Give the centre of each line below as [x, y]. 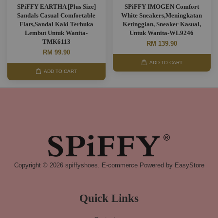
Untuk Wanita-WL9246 [162, 33]
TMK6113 [56, 42]
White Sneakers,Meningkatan [162, 15]
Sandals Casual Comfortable [56, 15]
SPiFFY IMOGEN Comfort [162, 7]
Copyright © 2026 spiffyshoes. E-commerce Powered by [94, 165]
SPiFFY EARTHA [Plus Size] [56, 7]
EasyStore [189, 165]
